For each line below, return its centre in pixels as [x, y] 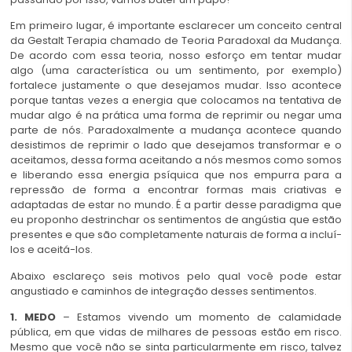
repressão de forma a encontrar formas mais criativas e [176, 190]
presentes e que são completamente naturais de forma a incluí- [176, 235]
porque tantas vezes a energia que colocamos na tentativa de [176, 101]
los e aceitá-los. [51, 250]
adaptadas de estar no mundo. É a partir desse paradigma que [176, 205]
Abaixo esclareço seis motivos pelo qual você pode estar [176, 276]
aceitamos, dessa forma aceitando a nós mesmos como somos [176, 160]
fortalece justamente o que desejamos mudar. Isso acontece [176, 86]
